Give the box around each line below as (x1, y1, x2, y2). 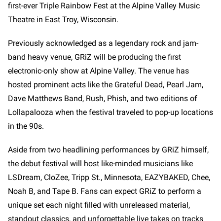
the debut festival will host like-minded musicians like (8, 158, 193, 168)
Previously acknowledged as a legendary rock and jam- (8, 38, 198, 48)
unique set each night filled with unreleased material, (8, 200, 190, 210)
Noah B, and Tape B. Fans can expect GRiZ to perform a (8, 186, 201, 196)
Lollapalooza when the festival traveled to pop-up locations (8, 107, 213, 117)
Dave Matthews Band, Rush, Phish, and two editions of (8, 93, 197, 103)
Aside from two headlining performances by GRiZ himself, (8, 145, 209, 154)
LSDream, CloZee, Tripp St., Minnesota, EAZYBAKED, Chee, (8, 172, 210, 182)
